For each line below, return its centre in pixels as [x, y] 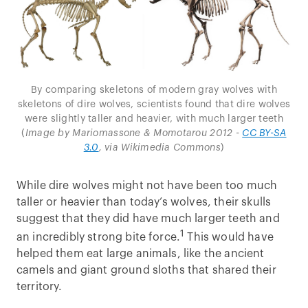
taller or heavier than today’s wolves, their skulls [144, 202]
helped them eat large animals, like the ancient [141, 254]
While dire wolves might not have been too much [147, 186]
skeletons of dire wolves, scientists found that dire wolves [154, 104]
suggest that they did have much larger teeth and [148, 219]
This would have [229, 238]
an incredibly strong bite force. [99, 238]
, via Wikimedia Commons [159, 148]
